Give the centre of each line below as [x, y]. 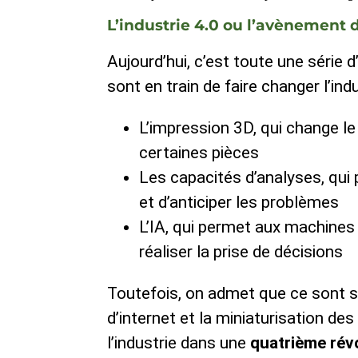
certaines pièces [199, 153]
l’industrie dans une [179, 343]
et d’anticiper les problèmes [239, 203]
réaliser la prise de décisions [241, 252]
